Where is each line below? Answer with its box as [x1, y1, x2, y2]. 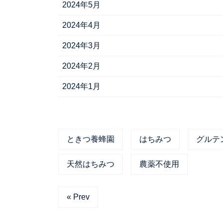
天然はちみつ [67, 160, 114, 168]
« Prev [67, 193, 90, 201]
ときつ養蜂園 [67, 135, 114, 143]
